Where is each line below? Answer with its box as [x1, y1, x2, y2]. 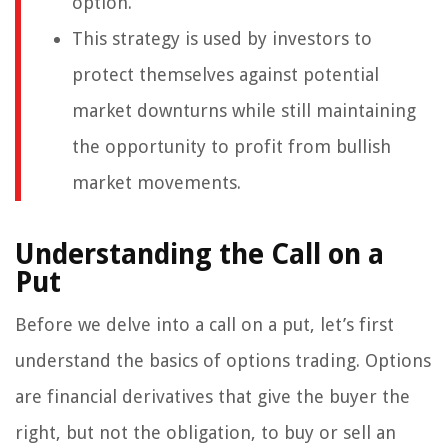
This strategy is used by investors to [72, 28, 372, 50]
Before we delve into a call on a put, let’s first [15, 314, 394, 336]
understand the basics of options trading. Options [15, 350, 431, 372]
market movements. [72, 172, 241, 194]
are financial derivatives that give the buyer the [15, 386, 410, 408]
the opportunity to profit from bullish [72, 136, 391, 158]
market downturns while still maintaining [72, 100, 416, 122]
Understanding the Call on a [15, 238, 384, 272]
